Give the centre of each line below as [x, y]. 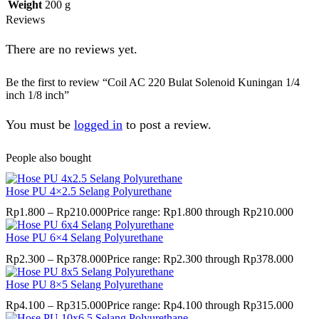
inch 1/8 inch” [37, 95]
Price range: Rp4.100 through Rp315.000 [200, 305]
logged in [98, 125]
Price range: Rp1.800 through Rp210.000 [200, 212]
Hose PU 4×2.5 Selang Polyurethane [89, 192]
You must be [40, 125]
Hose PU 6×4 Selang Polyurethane [84, 238]
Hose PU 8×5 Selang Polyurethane [84, 284]
